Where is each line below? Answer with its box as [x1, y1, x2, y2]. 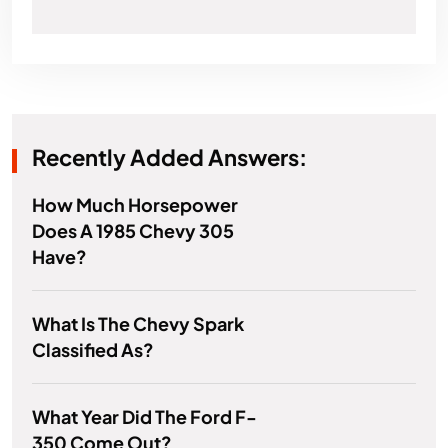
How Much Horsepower [32, 193, 238, 217]
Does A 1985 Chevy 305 [32, 219, 234, 243]
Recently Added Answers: [32, 143, 307, 172]
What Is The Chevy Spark [32, 312, 244, 336]
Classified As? [32, 338, 154, 362]
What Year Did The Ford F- [32, 405, 257, 429]
